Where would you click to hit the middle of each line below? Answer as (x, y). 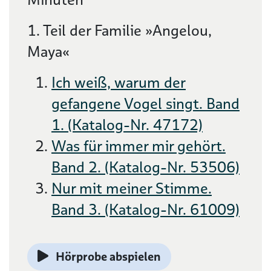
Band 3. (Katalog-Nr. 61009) (145, 210)
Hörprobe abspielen (108, 256)
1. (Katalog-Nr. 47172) (127, 125)
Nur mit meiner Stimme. (132, 188)
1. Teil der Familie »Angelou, (119, 31)
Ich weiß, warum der (119, 83)
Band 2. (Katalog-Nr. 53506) (145, 167)
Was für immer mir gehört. (139, 146)
